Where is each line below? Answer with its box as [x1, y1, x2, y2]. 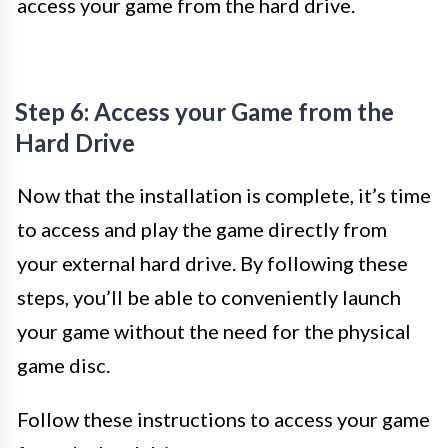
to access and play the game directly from [17, 217, 387, 241]
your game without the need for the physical [17, 319, 411, 343]
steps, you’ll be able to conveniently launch [17, 285, 401, 309]
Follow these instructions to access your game [17, 407, 430, 431]
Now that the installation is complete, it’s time [17, 183, 431, 207]
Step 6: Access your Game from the [15, 97, 394, 126]
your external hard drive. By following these [17, 251, 408, 275]
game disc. [17, 353, 110, 377]
